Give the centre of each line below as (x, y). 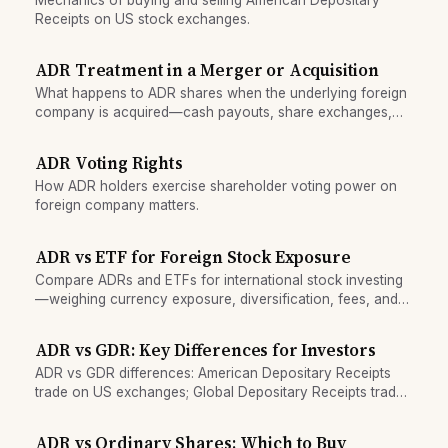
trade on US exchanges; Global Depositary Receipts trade (219, 391)
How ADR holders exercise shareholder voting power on (215, 186)
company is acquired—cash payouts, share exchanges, (213, 112)
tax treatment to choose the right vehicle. (165, 317)
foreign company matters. (116, 205)
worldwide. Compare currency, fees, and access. (191, 410)
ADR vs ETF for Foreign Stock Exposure (192, 257)
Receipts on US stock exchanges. (142, 18)
